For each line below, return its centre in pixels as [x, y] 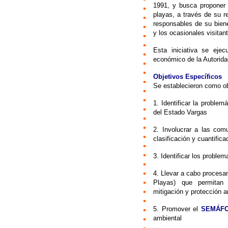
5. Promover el [177, 209]
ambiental [167, 218]
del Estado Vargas [180, 112]
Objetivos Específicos [188, 77]
